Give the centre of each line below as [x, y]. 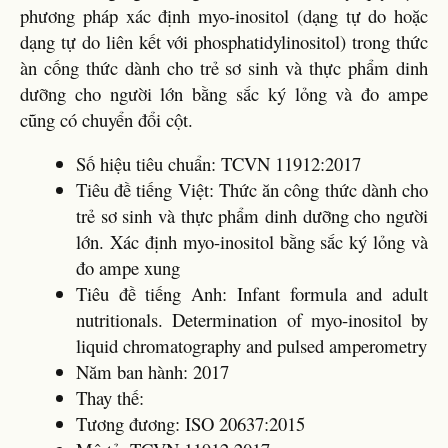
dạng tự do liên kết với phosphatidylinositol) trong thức [224, 41]
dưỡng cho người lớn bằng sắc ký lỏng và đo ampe [224, 93]
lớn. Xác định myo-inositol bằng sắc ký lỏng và [252, 242]
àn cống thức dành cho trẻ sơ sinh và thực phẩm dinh [224, 67]
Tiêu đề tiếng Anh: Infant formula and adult [252, 294]
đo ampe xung [128, 268]
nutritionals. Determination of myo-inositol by [252, 320]
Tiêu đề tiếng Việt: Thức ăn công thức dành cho [252, 190]
